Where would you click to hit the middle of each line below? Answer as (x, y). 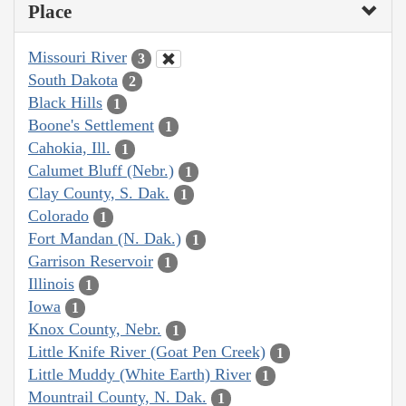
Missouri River (77, 58)
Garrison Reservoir (91, 261)
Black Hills (65, 103)
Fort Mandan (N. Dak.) (105, 239)
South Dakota (73, 80)
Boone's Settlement (91, 126)
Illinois (51, 284)
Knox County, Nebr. (95, 329)
